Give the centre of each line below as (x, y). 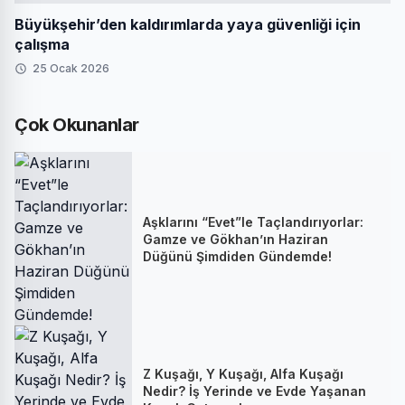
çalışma (42, 44)
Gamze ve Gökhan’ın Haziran (235, 239)
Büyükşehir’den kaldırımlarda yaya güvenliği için (188, 24)
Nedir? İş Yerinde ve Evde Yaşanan (254, 391)
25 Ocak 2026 (71, 68)
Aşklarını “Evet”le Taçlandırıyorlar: (253, 221)
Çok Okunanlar (77, 125)
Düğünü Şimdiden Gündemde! (237, 256)
